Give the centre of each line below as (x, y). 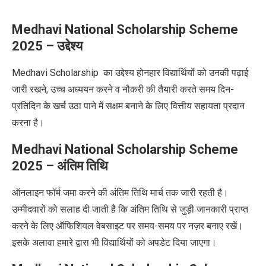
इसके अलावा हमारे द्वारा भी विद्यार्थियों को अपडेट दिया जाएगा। (114, 242)
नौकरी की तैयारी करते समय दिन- (177, 89)
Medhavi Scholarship (58, 72)
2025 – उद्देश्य (49, 46)
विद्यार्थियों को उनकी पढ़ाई (204, 72)
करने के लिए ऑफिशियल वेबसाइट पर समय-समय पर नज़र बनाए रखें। (128, 226)
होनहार (148, 72)
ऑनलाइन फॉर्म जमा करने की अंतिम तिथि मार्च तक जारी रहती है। (120, 192)
